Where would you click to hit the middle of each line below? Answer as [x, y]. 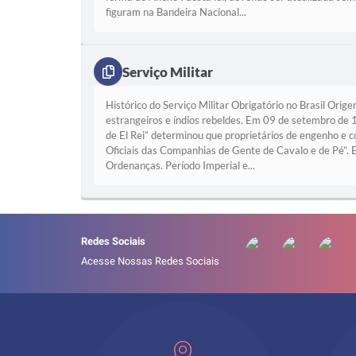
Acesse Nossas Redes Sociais [150, 262]
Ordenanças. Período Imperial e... [180, 165]
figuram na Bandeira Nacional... [176, 12]
